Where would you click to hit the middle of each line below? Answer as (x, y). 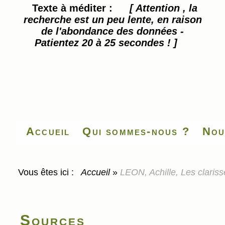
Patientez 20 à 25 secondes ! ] (106, 43)
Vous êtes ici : (48, 172)
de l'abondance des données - (113, 31)
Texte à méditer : (75, 8)
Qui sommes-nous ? (136, 131)
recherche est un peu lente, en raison (113, 20)
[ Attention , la (163, 8)
